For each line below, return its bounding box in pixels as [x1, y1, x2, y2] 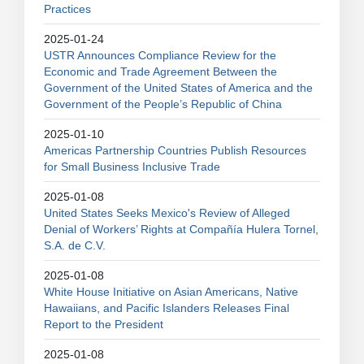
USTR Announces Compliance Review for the [44, 49, 276, 62]
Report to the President [44, 318, 163, 331]
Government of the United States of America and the [44, 81, 313, 94]
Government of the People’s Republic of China [44, 97, 282, 110]
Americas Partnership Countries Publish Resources [44, 144, 306, 157]
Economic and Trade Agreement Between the [44, 65, 277, 78]
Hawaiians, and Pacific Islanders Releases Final [44, 301, 289, 314]
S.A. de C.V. [44, 239, 106, 252]
